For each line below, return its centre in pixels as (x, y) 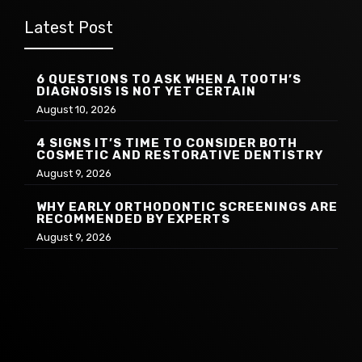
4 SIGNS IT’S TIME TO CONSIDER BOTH (167, 143)
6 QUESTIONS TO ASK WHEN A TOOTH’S (169, 79)
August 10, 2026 (76, 109)
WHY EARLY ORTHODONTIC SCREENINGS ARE (187, 206)
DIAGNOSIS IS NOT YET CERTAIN (146, 91)
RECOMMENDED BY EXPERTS (133, 219)
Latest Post (69, 27)
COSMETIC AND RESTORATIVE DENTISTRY (180, 155)
